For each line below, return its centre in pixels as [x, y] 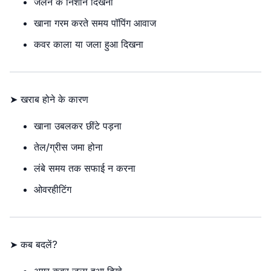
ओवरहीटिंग [53, 189]
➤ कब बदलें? [34, 244]
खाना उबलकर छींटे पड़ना [78, 126]
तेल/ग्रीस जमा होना [68, 147]
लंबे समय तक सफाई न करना [85, 168]
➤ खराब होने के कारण [49, 99]
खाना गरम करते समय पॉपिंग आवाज [95, 23]
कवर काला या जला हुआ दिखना [89, 44]
